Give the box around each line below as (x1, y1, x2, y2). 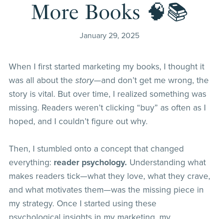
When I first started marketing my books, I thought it (8, 62, 204, 72)
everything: (8, 157, 54, 168)
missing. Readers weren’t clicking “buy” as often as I (8, 103, 206, 113)
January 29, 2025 (80, 31, 139, 41)
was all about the (8, 75, 75, 86)
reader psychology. (53, 157, 127, 168)
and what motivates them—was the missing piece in (8, 185, 204, 196)
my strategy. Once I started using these (8, 198, 156, 209)
